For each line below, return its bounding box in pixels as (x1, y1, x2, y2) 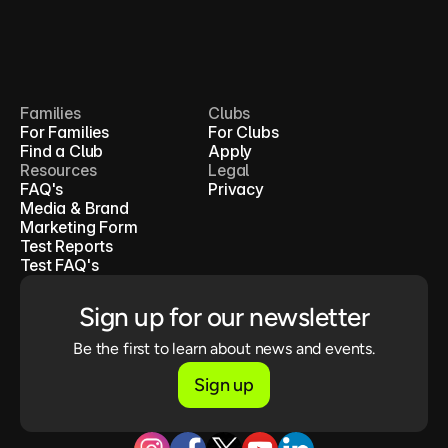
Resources (20, 160, 97, 180)
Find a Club (20, 141, 104, 161)
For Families (20, 122, 110, 142)
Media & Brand (20, 198, 129, 218)
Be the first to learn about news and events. (73, 339, 375, 358)
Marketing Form (20, 217, 138, 237)
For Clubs (208, 122, 279, 142)
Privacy (208, 179, 264, 199)
